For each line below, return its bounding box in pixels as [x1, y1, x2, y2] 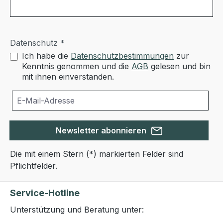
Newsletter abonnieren [56, 125, 148, 136]
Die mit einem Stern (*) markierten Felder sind [10, 149, 183, 159]
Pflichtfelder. [10, 161, 57, 171]
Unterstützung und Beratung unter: [10, 205, 144, 215]
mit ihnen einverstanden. [22, 72, 114, 82]
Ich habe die [22, 51, 71, 61]
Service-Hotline [10, 188, 80, 199]
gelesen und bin [148, 61, 211, 72]
